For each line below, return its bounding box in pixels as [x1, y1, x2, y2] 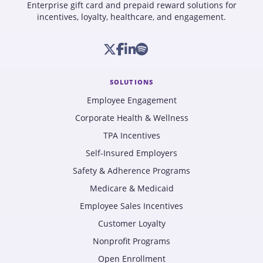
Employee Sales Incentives [80, 201, 183, 211]
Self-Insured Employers [86, 148, 177, 159]
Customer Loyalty [97, 218, 166, 229]
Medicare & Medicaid [89, 183, 174, 194]
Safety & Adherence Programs [73, 166, 190, 176]
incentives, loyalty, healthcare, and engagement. [37, 12, 226, 22]
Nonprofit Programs [93, 236, 170, 247]
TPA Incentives [103, 130, 160, 141]
